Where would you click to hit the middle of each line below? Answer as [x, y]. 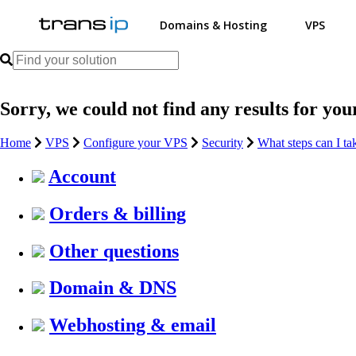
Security [222, 142]
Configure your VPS [135, 142]
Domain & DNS [113, 288]
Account [82, 176]
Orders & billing [118, 213]
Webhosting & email [133, 325]
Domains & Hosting [214, 25]
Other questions [114, 251]
